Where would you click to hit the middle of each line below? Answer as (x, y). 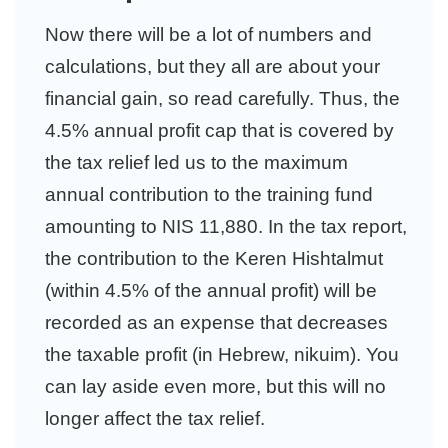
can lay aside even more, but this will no (215, 386)
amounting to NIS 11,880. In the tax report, (226, 226)
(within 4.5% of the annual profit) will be (211, 290)
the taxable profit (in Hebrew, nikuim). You (222, 354)
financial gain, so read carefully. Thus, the (222, 98)
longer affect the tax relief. (155, 418)
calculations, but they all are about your (212, 66)
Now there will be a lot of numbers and (208, 34)
